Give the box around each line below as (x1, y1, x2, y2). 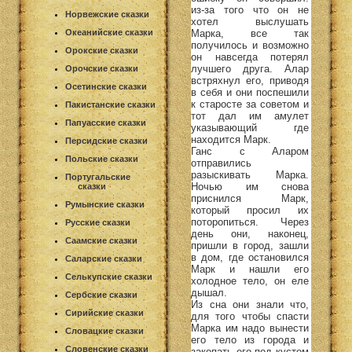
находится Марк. (191, 133, 271, 145)
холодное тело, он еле (191, 274, 309, 287)
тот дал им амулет (191, 109, 309, 122)
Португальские (65, 172, 130, 181)
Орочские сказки (65, 64, 138, 73)
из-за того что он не (191, 3, 309, 16)
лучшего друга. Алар (191, 62, 309, 75)
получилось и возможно (191, 38, 309, 51)
